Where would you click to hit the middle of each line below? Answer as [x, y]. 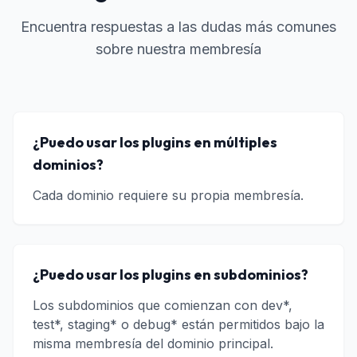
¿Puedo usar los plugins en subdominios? [171, 275]
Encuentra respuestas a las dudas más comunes [178, 27]
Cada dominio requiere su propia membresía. [168, 195]
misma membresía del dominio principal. [153, 343]
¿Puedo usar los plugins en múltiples [155, 142]
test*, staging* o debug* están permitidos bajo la [178, 324]
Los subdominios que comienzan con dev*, [163, 305]
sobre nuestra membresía [178, 49]
